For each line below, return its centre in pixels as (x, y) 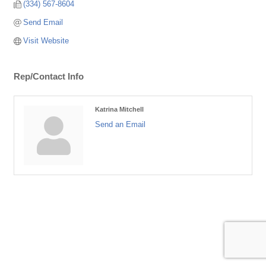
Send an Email (120, 125)
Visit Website (46, 41)
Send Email (43, 23)
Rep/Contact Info (49, 77)
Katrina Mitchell (119, 110)
